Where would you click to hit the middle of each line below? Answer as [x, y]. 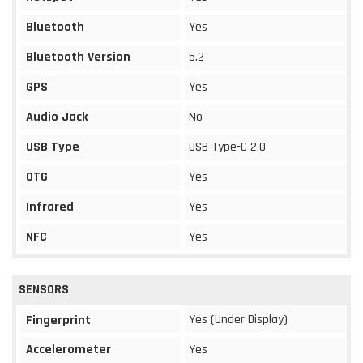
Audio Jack [57, 117]
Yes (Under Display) [238, 319]
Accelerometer [68, 349]
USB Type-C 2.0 [227, 147]
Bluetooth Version [78, 57]
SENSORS [44, 289]
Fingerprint [58, 320]
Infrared [50, 207]
